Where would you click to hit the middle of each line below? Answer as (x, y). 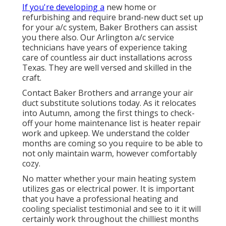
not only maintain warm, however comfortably (109, 154)
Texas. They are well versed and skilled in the (107, 68)
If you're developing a (63, 7)
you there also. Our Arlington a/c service (98, 38)
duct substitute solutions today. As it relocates (109, 103)
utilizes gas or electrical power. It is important (108, 189)
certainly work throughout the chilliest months (110, 219)
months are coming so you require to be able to (112, 144)
